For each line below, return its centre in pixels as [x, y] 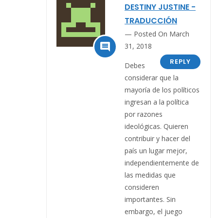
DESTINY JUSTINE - [160, 7]
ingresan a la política [157, 102]
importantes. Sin [150, 199]
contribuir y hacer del [157, 138]
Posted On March [162, 34]
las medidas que [150, 175]
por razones [144, 114]
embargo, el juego [154, 211]
